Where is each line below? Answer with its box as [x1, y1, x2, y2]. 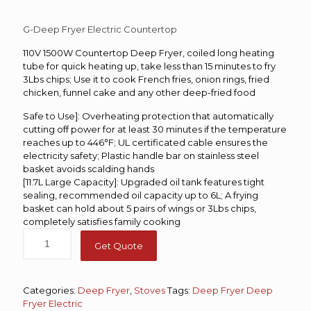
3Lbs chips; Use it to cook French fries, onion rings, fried [23, 73, 269, 85]
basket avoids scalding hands [23, 162, 154, 174]
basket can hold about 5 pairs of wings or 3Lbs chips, [23, 202, 256, 214]
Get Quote [94, 239, 143, 251]
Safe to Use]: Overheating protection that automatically [23, 110, 274, 121]
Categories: [23, 284, 78, 296]
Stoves [134, 284, 165, 296]
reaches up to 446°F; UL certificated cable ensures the [23, 136, 268, 148]
